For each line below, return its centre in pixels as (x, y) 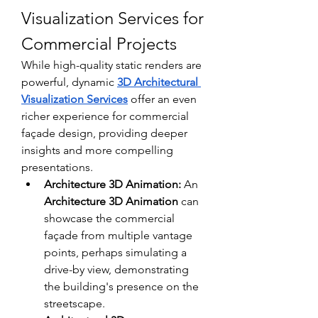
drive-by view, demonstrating (116, 269)
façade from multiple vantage (118, 235)
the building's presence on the (121, 286)
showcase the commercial (109, 218)
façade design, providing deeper (104, 133)
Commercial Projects (99, 43)
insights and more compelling (97, 150)
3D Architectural (158, 82)
